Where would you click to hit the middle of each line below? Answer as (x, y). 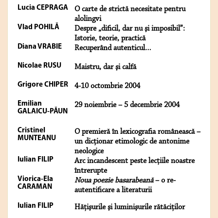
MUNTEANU (37, 139)
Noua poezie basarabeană (114, 181)
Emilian (30, 104)
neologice (89, 152)
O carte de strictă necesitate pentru (130, 9)
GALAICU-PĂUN (43, 112)
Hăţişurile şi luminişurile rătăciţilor (130, 208)
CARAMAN (35, 187)
